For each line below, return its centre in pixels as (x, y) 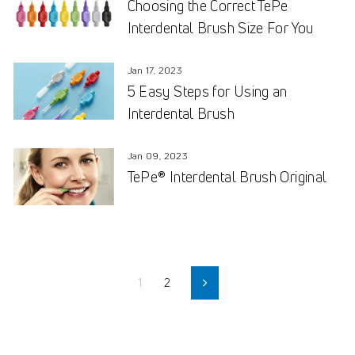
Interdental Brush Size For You (220, 28)
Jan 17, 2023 (155, 71)
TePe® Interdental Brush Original (227, 177)
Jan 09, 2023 (158, 156)
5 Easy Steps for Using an (207, 92)
